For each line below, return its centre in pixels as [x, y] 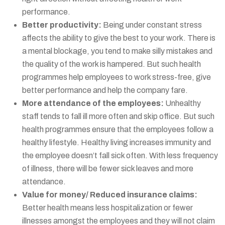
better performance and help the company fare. [105, 90]
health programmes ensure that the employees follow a [118, 129]
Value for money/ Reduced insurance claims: [110, 194]
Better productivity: [63, 25]
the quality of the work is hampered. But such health [111, 64]
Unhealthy [182, 103]
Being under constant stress [152, 25]
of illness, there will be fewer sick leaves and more [108, 168]
